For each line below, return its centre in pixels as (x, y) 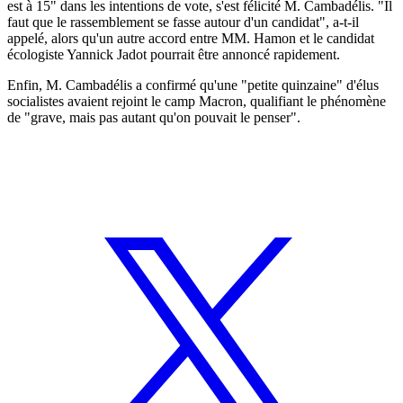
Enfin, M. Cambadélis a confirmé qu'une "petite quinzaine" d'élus (193, 85)
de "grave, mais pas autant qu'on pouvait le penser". (154, 117)
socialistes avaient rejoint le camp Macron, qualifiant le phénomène (197, 101)
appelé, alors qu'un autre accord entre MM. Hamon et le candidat (191, 38)
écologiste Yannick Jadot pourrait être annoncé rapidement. (174, 54)
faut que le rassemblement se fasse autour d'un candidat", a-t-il (183, 22)
